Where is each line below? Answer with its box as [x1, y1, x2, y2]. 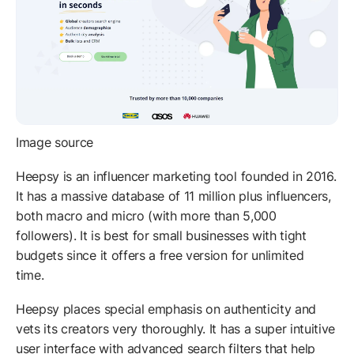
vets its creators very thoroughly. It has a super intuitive [16, 321, 336, 337]
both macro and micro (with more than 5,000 [16, 208, 277, 224]
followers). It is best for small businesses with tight [16, 228, 307, 244]
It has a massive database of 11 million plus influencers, [16, 188, 331, 205]
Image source [16, 134, 94, 151]
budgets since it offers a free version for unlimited [16, 247, 304, 264]
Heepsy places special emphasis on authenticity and [16, 301, 316, 318]
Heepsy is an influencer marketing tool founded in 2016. [16, 168, 337, 185]
